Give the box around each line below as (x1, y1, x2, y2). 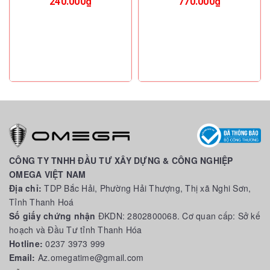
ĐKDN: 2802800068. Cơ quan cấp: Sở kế (98, 210, 260, 222)
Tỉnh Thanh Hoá (9, 196, 74, 209)
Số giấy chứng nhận (9, 210, 98, 222)
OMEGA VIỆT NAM (9, 168, 86, 181)
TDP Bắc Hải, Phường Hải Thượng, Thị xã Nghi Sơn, (44, 182, 251, 195)
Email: (9, 251, 38, 264)
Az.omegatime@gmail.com (37, 251, 144, 264)
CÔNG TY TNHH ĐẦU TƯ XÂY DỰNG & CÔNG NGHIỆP (9, 154, 233, 167)
